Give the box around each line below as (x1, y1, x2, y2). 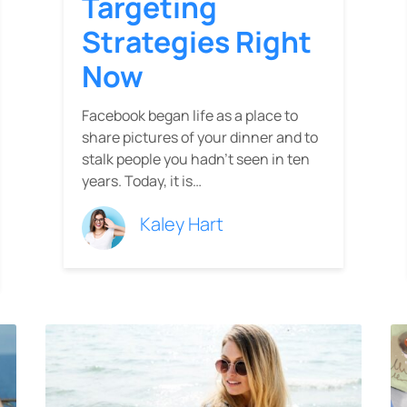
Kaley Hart (140, 211, 223, 236)
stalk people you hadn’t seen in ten (82, 148, 310, 169)
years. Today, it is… (82, 170, 202, 191)
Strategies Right (82, 21, 312, 62)
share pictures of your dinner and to (82, 126, 318, 147)
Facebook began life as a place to (82, 104, 298, 125)
